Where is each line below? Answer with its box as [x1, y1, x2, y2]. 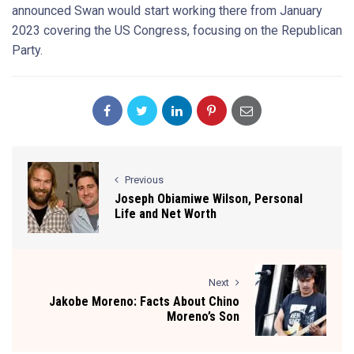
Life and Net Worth [115, 206, 217, 221]
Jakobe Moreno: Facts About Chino [49, 294, 239, 309]
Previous [125, 174, 164, 186]
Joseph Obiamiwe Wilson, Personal [115, 191, 303, 206]
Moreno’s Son [167, 309, 239, 324]
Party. [12, 43, 43, 58]
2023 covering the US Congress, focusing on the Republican [12, 23, 342, 38]
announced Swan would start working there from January [12, 3, 322, 18]
